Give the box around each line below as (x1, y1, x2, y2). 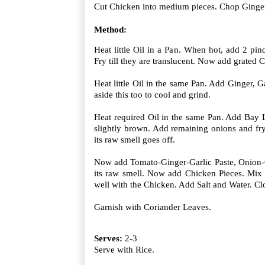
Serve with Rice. (94, 245, 154, 255)
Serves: (94, 234, 122, 244)
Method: (94, 24, 127, 34)
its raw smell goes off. (94, 134, 175, 144)
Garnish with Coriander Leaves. (94, 202, 211, 212)
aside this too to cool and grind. (94, 89, 211, 99)
